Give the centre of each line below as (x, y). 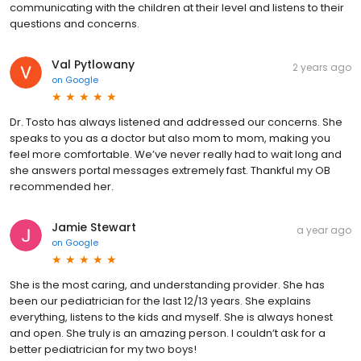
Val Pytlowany (93, 65)
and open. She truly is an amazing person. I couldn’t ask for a (168, 334)
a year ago (324, 230)
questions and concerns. (75, 24)
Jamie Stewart (94, 228)
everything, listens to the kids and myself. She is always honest (171, 317)
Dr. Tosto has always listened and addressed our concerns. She (176, 122)
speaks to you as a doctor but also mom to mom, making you (170, 139)
